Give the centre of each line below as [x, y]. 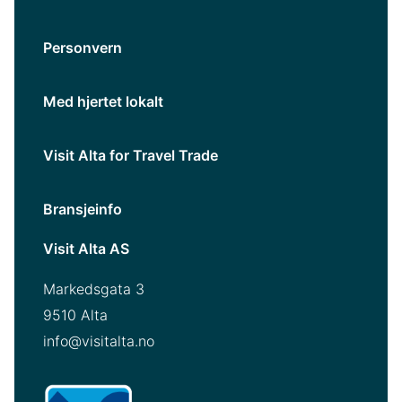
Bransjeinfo [83, 209]
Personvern [83, 47]
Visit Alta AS [86, 248]
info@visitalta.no [99, 341]
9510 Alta [75, 315]
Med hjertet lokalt [103, 101]
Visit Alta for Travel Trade [131, 155]
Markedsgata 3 [94, 288]
